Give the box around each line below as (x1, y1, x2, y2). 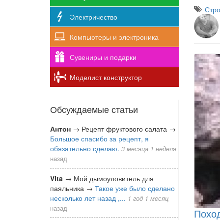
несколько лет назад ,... (50, 192, 126, 203)
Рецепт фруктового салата (82, 123, 169, 134)
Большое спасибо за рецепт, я (50, 133, 149, 143)
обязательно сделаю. (50, 143, 121, 153)
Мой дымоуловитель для (74, 173, 154, 183)
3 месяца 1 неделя (121, 144, 176, 153)
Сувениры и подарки (70, 52, 137, 62)
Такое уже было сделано (95, 183, 175, 193)
